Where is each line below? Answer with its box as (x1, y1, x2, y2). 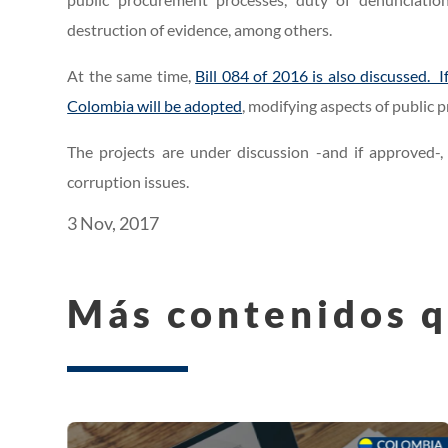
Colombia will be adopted (67, 96, 243, 116)
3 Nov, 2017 (67, 212, 160, 235)
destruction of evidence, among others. (67, 20, 333, 40)
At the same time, (67, 66, 196, 86)
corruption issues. (67, 172, 190, 192)
